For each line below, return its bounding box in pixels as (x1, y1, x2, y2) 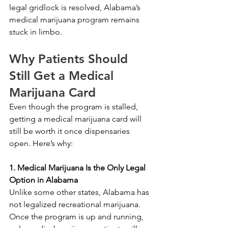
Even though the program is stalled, (9, 101, 140, 111)
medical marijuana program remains (9, 14, 141, 24)
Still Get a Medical (9, 68, 117, 83)
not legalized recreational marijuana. (9, 199, 142, 209)
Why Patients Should (9, 51, 131, 66)
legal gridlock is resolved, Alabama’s (9, 2, 142, 12)
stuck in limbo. (9, 26, 62, 37)
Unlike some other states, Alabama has (9, 187, 151, 197)
